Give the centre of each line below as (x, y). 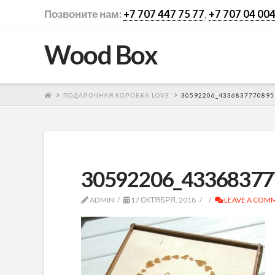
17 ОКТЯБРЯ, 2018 (163, 200)
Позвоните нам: (84, 14)
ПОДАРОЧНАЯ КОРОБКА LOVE (116, 95)
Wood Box (101, 55)
